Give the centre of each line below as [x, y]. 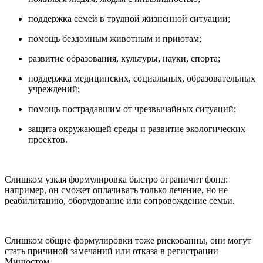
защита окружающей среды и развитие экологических [137, 129]
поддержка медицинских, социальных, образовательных [142, 79]
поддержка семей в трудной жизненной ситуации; [129, 19]
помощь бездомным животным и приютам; [115, 39]
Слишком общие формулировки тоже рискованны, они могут [128, 241]
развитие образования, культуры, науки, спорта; [124, 59]
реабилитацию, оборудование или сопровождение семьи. [120, 201]
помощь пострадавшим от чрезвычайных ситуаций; [132, 109]
